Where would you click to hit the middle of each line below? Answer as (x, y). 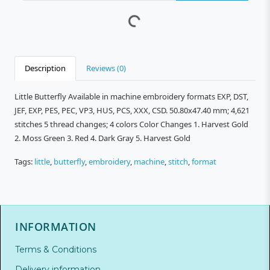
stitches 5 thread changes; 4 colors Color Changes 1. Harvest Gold (131, 124)
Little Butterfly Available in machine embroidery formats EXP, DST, (131, 96)
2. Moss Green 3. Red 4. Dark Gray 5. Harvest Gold (102, 138)
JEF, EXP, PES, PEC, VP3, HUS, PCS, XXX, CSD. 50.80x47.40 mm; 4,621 (132, 110)
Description (45, 68)
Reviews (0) (106, 68)
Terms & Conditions (56, 249)
